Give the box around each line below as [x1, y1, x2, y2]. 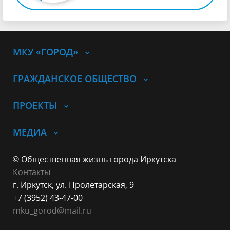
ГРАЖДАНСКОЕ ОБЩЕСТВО [13, 72, 137, 85]
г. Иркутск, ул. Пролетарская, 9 [13, 179, 134, 190]
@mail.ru [57, 204, 91, 216]
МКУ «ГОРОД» [13, 45, 78, 58]
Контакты [13, 166, 50, 178]
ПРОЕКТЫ [13, 99, 57, 111]
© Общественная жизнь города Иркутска [13, 153, 176, 165]
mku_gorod [13, 204, 57, 216]
